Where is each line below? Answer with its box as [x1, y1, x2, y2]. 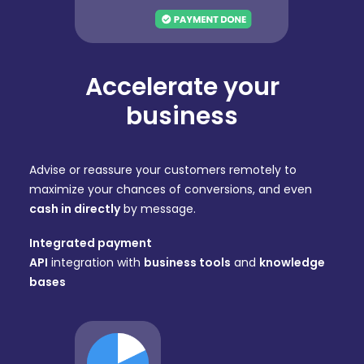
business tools [144, 254, 231, 271]
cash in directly [29, 201, 120, 217]
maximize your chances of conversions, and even [29, 181, 312, 197]
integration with [48, 254, 144, 271]
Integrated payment [29, 235, 152, 251]
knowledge [259, 254, 325, 271]
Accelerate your [84, 70, 279, 104]
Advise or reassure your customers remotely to [29, 162, 297, 178]
